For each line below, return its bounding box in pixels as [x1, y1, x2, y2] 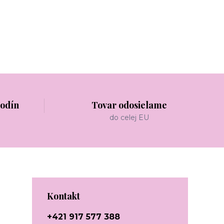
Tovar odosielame [91, 98, 167, 111]
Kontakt [47, 189, 80, 202]
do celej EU [109, 112, 149, 122]
